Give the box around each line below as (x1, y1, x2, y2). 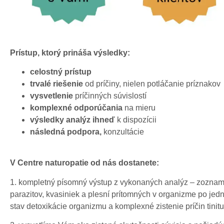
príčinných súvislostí (73, 91, 146, 100)
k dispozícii (115, 115, 156, 124)
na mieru (122, 103, 155, 112)
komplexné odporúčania (30, 103, 122, 112)
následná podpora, (30, 127, 101, 136)
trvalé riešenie (30, 79, 85, 88)
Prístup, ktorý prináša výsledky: (10, 48, 130, 57)
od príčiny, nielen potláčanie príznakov (85, 79, 220, 88)
